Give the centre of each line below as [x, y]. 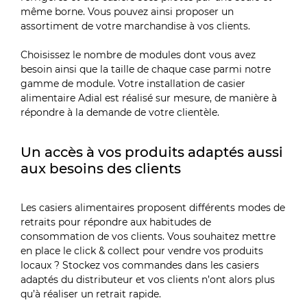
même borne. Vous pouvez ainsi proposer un [127, 12]
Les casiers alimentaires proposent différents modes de [153, 207]
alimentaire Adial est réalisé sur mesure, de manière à [149, 98]
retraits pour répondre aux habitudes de [116, 222]
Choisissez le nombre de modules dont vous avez [138, 55]
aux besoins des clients [101, 169]
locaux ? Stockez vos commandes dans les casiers [140, 265]
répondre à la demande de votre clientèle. [120, 113]
